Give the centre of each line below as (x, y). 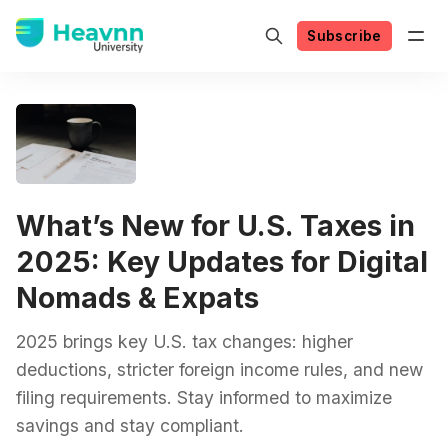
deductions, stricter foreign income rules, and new (219, 369)
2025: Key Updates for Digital (222, 261)
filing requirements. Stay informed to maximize (204, 397)
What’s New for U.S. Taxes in (215, 225)
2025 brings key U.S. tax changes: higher (184, 341)
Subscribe (344, 35)
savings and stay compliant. (130, 425)
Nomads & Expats (137, 297)
